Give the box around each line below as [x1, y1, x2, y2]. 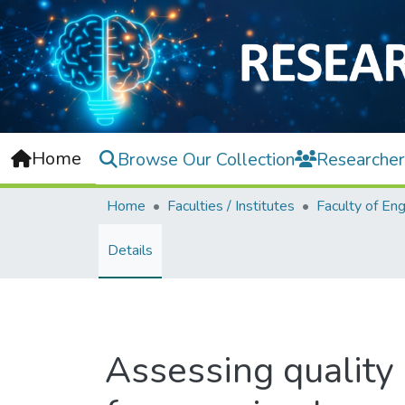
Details [108, 240, 153, 261]
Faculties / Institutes [167, 196, 295, 217]
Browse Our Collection [118, 146, 295, 172]
